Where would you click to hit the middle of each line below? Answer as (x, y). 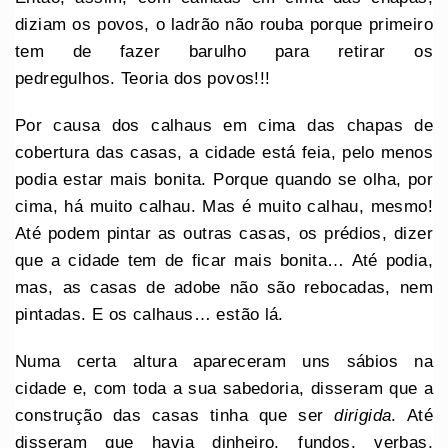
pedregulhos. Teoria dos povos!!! (143, 78)
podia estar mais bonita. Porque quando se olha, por (224, 179)
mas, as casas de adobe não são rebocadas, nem (224, 287)
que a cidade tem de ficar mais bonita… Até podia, (224, 260)
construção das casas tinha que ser (175, 415)
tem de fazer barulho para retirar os (224, 51)
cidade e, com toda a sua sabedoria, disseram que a (224, 388)
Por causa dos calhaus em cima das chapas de (224, 125)
